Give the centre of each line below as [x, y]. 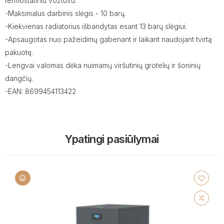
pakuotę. [19, 52]
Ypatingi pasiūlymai [112, 139]
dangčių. [19, 78]
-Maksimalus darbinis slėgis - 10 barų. [65, 13]
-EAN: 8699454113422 [40, 91]
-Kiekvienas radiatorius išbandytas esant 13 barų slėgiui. [96, 26]
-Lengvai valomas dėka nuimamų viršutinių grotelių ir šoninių [103, 65]
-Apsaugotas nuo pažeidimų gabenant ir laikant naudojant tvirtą [108, 39]
